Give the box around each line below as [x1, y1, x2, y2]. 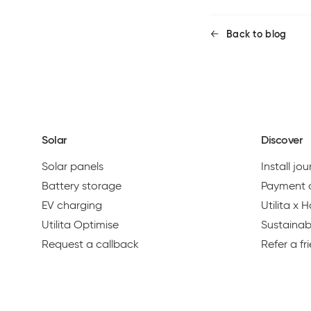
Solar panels [42, 159, 103, 173]
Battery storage [42, 178, 121, 192]
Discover [261, 132, 303, 146]
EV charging [42, 198, 102, 212]
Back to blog [226, 27, 287, 40]
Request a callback [42, 237, 139, 251]
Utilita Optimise [42, 217, 119, 231]
